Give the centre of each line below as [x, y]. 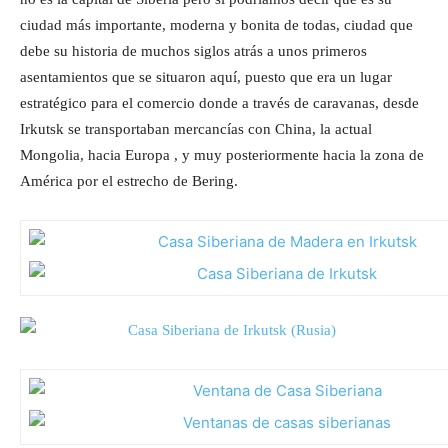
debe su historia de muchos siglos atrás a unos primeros [193, 51]
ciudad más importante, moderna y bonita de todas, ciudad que [216, 25]
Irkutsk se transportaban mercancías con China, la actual [196, 129]
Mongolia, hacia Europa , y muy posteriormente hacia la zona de [222, 155]
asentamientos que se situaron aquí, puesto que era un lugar [206, 77]
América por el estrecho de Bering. [129, 181]
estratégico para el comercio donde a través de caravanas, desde [219, 103]
